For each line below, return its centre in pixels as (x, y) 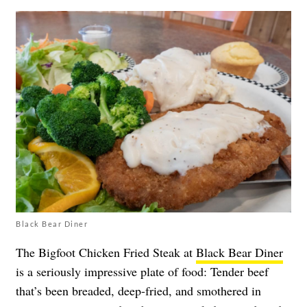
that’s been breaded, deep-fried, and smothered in (138, 290)
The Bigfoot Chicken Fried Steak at (106, 252)
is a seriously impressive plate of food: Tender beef (142, 271)
